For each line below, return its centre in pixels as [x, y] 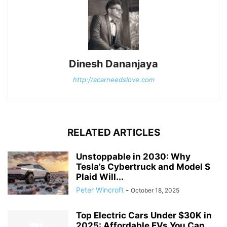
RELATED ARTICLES [113, 132]
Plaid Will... [100, 177]
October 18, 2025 [155, 190]
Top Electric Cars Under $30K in [144, 215]
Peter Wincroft [100, 190]
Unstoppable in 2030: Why [133, 156]
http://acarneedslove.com [113, 79]
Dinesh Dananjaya [113, 64]
